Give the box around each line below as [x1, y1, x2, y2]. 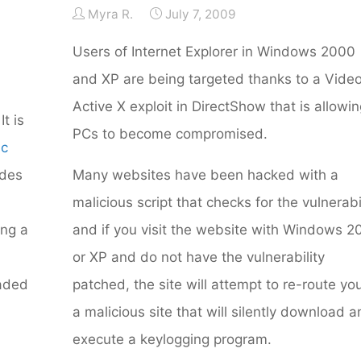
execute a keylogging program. [73, 330, 272, 347]
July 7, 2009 [165, 6, 237, 22]
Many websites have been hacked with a [73, 166, 339, 183]
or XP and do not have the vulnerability [73, 248, 326, 265]
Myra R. [88, 6, 134, 22]
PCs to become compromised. [73, 125, 268, 142]
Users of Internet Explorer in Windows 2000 [73, 43, 356, 60]
